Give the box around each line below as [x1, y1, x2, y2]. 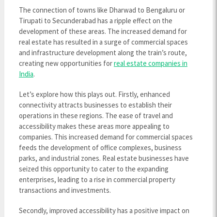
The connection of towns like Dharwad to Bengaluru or [18, 5, 185, 15]
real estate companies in [113, 59, 187, 68]
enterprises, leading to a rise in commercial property [18, 175, 175, 184]
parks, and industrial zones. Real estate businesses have [18, 154, 189, 163]
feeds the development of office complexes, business [18, 143, 182, 152]
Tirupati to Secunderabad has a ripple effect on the [18, 16, 172, 25]
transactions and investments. [18, 186, 111, 195]
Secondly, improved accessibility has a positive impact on [18, 206, 189, 215]
